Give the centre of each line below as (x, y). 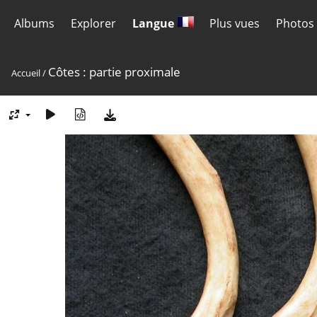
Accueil (26, 73)
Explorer (93, 23)
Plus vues (235, 23)
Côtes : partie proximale (114, 72)
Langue (154, 23)
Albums (34, 23)
